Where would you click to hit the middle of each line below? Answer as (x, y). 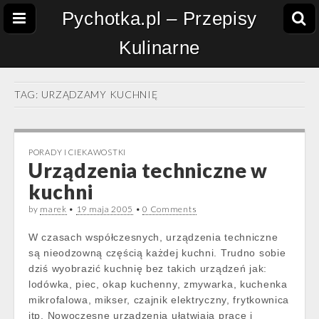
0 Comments (170, 209)
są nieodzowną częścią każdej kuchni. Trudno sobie (157, 253)
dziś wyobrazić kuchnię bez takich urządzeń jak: (148, 268)
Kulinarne (159, 48)
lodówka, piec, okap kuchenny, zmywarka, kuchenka (158, 284)
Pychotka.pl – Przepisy (159, 19)
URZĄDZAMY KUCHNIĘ (100, 94)
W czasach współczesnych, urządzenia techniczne (153, 237)
